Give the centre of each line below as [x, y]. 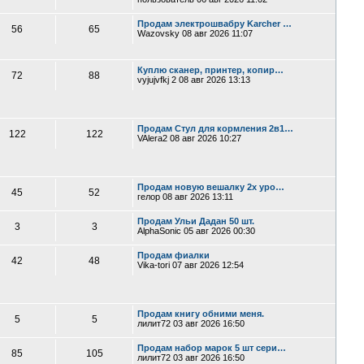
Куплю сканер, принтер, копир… [211, 70]
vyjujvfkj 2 [157, 80]
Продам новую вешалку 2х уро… [211, 187]
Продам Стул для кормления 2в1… [216, 128]
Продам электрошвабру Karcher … [215, 24]
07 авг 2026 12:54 [207, 265]
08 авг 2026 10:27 [205, 138]
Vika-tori [154, 265]
